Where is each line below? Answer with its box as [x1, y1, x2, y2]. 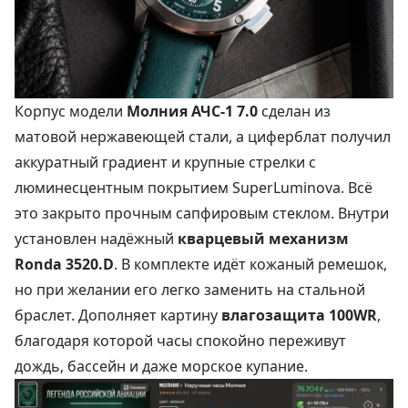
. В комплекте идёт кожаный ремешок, [114, 254, 387, 275]
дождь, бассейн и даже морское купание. [15, 356, 308, 377]
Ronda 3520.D [15, 254, 114, 275]
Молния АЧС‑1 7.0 [127, 101, 258, 122]
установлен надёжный [15, 229, 178, 250]
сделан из [258, 101, 331, 122]
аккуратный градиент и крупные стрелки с [15, 152, 316, 173]
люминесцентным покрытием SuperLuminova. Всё [15, 178, 372, 199]
